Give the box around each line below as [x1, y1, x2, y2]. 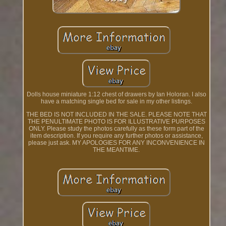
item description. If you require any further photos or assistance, [30, 132, 203, 140]
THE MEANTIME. [93, 146, 140, 154]
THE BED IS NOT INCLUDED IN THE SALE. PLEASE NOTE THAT [26, 111, 207, 119]
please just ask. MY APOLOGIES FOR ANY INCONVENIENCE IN [28, 139, 205, 147]
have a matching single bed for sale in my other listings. [40, 98, 192, 105]
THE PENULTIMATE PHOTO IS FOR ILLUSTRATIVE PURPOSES [27, 118, 205, 126]
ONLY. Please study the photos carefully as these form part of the [28, 125, 204, 133]
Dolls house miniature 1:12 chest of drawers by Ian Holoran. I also [26, 91, 206, 98]
